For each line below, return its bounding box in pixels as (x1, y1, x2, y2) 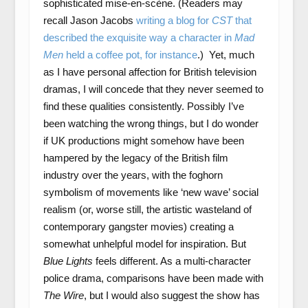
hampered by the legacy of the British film (43, 152, 228, 164)
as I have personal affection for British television (43, 66, 256, 78)
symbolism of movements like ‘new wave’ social (43, 186, 258, 199)
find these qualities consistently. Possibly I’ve (43, 100, 244, 113)
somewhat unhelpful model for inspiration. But (43, 238, 246, 250)
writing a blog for (135, 14, 212, 27)
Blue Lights (43, 255, 96, 267)
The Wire (43, 289, 84, 302)
